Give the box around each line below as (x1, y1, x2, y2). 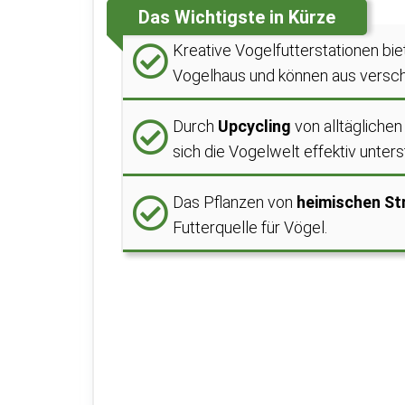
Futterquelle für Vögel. (173, 218, 327, 237)
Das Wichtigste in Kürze (138, 6, 335, 28)
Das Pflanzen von (173, 193, 297, 212)
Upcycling (218, 117, 291, 136)
